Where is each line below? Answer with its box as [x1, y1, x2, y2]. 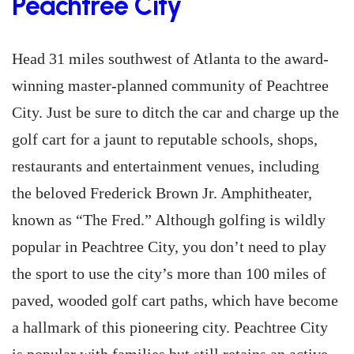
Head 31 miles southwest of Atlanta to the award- [12, 50, 329, 67]
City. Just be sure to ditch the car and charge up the [12, 104, 339, 121]
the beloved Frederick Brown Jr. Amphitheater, [12, 184, 312, 201]
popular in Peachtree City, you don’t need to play [12, 238, 326, 255]
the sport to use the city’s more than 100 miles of [12, 265, 326, 282]
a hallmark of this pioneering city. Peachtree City [12, 318, 328, 336]
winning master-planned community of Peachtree [12, 77, 329, 94]
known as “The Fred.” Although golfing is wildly [12, 211, 326, 228]
